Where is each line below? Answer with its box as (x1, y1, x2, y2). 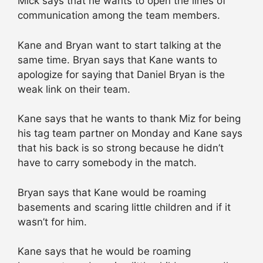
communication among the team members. (18, 9, 220, 22)
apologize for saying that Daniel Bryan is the (18, 68, 225, 80)
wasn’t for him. (18, 215, 87, 228)
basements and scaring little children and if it (18, 201, 231, 213)
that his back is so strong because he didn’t (18, 142, 224, 154)
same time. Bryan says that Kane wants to (18, 53, 217, 66)
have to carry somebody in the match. (18, 157, 197, 169)
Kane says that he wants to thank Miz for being (18, 113, 241, 125)
